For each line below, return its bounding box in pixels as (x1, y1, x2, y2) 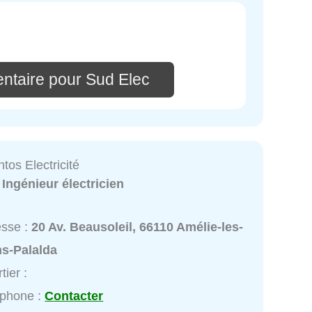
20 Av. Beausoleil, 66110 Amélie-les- (31, 220, 244, 235)
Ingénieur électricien (2, 177, 125, 192)
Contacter (45, 289, 104, 304)
